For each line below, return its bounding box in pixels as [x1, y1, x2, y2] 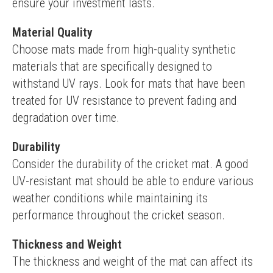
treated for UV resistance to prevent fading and [12, 93, 236, 108]
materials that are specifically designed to [12, 59, 212, 74]
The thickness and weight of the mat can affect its [12, 254, 253, 269]
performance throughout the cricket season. [12, 208, 225, 222]
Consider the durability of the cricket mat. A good [12, 157, 248, 171]
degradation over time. [12, 110, 119, 125]
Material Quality [12, 25, 93, 40]
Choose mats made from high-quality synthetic [12, 42, 236, 57]
